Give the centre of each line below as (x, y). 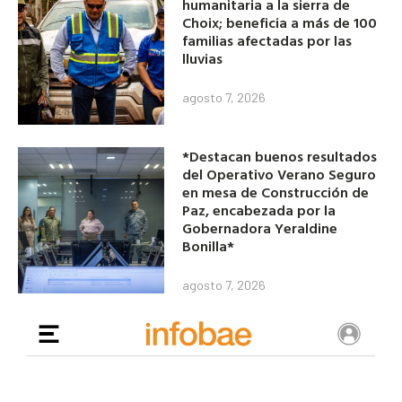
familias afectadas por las (267, 41)
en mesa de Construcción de (276, 192)
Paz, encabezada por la (259, 210)
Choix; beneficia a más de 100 (280, 23)
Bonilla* (209, 245)
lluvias (203, 59)
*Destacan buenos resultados (280, 156)
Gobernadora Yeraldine (260, 227)
